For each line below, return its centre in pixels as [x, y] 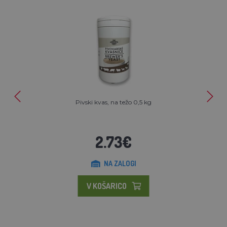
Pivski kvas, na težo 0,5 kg [113, 102]
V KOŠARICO [106, 186]
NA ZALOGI [120, 163]
